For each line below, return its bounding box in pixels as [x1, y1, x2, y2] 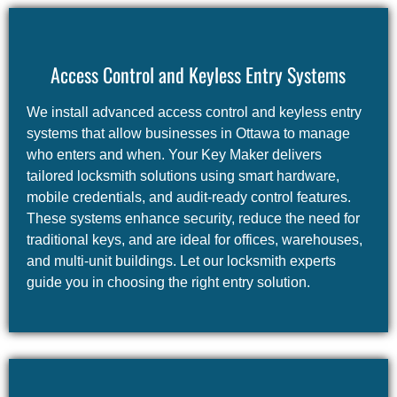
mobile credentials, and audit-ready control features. [26, 190, 351, 206]
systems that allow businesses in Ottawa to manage [26, 126, 350, 142]
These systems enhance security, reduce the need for [26, 211, 360, 227]
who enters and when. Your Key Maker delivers [26, 147, 322, 163]
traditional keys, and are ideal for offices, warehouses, [26, 232, 362, 248]
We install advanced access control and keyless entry [26, 105, 362, 121]
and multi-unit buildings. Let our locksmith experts [26, 253, 336, 269]
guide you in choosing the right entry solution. [26, 275, 310, 291]
